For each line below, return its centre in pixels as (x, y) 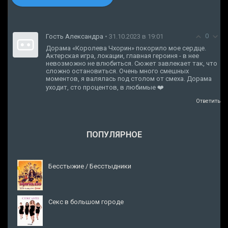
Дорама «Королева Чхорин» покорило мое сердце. (126, 48)
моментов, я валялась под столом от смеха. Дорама (129, 79)
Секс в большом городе (86, 202)
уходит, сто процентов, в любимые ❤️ (105, 88)
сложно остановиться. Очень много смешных (117, 71)
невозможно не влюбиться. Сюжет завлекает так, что (132, 64)
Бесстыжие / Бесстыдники (90, 166)
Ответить (208, 101)
